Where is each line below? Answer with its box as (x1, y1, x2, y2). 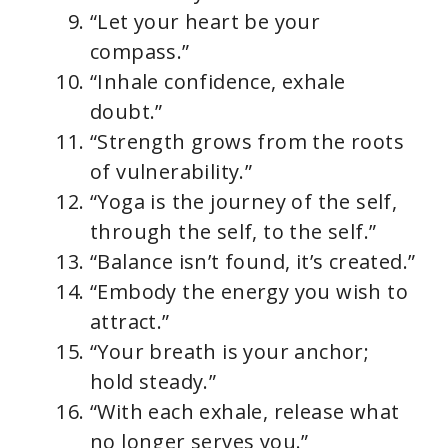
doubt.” (90, 98, 163, 126)
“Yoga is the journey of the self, (90, 188, 398, 216)
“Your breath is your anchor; (90, 338, 370, 366)
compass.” (90, 38, 190, 66)
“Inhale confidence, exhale (90, 68, 346, 96)
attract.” (90, 308, 170, 336)
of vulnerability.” (90, 158, 253, 186)
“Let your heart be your (90, 8, 321, 36)
